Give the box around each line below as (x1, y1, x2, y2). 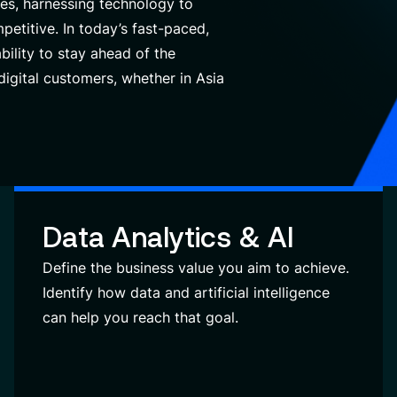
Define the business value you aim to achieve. (43, 259, 349, 276)
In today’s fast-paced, (58, 19, 209, 37)
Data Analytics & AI (43, 221, 294, 253)
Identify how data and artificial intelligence (43, 284, 330, 301)
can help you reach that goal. (43, 308, 238, 326)
